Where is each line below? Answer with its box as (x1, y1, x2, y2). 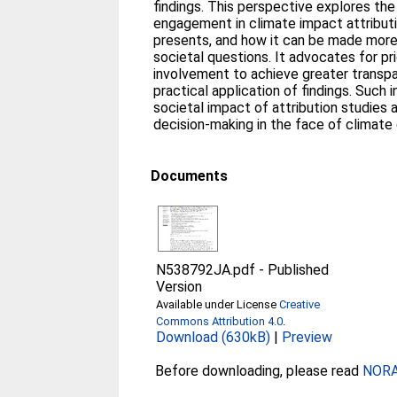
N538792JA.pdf (156, 261, 256, 278)
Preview (282, 328, 333, 346)
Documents (151, 167, 229, 184)
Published (268, 261, 330, 278)
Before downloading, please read (155, 362, 363, 379)
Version (156, 277, 203, 295)
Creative (279, 297, 321, 311)
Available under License (156, 297, 280, 311)
